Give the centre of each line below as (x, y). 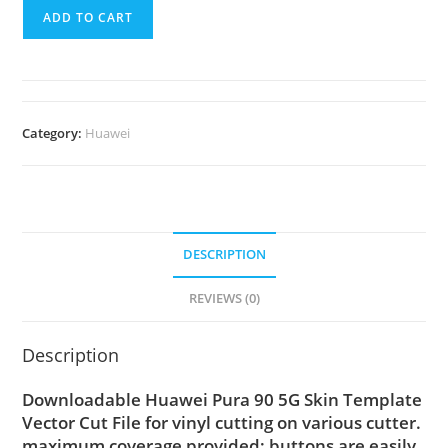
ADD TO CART (88, 17)
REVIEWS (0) (224, 298)
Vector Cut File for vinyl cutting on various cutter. (222, 422)
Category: (54, 133)
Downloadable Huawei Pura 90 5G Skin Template (222, 399)
